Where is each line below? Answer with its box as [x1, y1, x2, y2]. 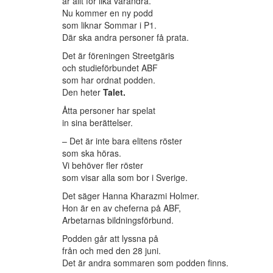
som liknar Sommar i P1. [62, 19, 157, 32]
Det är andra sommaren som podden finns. [62, 257, 229, 269]
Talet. [103, 86, 126, 99]
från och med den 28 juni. [62, 244, 161, 257]
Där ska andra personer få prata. [62, 31, 189, 44]
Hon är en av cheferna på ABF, [62, 202, 181, 214]
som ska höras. [62, 147, 121, 160]
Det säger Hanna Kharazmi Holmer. [62, 190, 199, 202]
